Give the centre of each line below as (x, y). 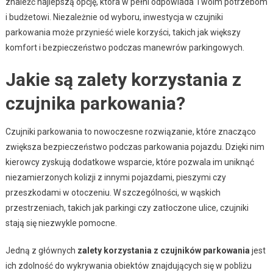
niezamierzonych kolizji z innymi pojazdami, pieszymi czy (115, 177)
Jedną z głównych (41, 250)
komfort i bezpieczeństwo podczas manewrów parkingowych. (125, 47)
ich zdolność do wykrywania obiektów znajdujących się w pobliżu (128, 265)
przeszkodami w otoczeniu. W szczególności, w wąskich (113, 192)
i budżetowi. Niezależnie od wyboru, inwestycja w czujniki (114, 17)
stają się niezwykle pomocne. (61, 223)
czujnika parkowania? (95, 103)
